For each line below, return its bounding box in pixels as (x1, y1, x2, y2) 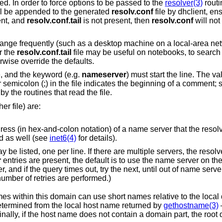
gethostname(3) (163, 201, 219, 210)
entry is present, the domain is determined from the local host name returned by (121, 201, 164, 210)
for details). (76, 133, 117, 142)
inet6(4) (49, 133, 76, 142)
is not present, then (81, 16, 152, 25)
